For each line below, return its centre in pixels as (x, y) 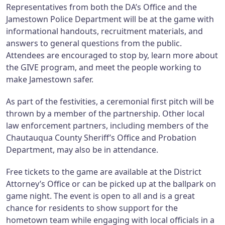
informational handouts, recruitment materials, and (104, 31)
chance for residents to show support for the (92, 208)
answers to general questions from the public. (94, 43)
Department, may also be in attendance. (82, 150)
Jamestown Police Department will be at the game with (110, 19)
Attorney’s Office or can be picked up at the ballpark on (111, 184)
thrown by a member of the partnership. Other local (105, 114)
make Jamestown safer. (50, 80)
